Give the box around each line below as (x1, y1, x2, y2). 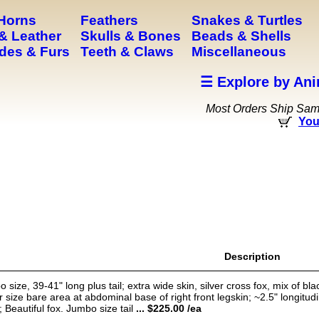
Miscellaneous (192, 44, 286, 59)
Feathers (80, 13, 138, 28)
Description (224, 251, 281, 262)
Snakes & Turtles (192, 13, 303, 28)
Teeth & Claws (80, 44, 174, 59)
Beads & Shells (192, 28, 291, 43)
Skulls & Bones (80, 28, 181, 43)
